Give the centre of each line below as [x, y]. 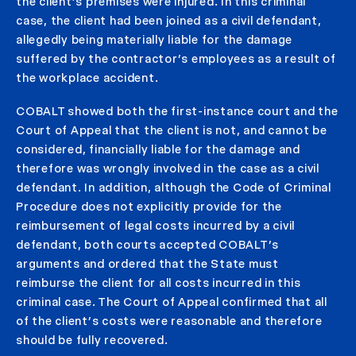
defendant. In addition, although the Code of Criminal [174, 187]
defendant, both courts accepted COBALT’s [147, 244]
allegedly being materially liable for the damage [154, 39]
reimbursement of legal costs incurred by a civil [155, 225]
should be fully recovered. [92, 340]
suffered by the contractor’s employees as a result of [176, 58]
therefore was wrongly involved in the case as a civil [168, 168]
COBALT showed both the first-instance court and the [177, 111]
